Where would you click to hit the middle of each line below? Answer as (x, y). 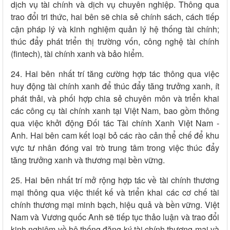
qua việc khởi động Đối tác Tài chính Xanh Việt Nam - (115, 123)
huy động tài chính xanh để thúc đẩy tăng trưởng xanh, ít (115, 86)
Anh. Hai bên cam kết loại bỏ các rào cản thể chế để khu (115, 136)
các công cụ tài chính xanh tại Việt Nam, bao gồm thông (115, 111)
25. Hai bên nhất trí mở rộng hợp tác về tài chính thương (115, 180)
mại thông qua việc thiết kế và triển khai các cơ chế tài (115, 193)
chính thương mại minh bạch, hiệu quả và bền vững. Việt (115, 205)
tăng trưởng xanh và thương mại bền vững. (88, 160)
